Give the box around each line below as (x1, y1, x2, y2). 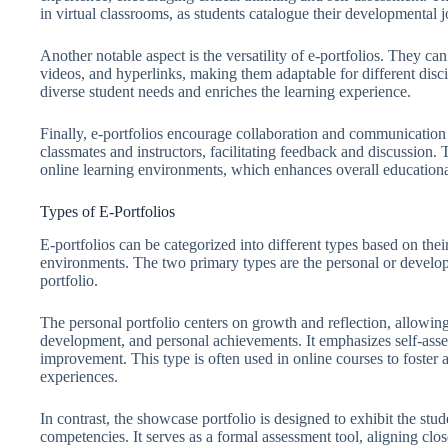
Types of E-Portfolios (40, 203, 175, 221)
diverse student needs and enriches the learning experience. (40, 83, 411, 101)
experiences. (40, 368, 118, 386)
